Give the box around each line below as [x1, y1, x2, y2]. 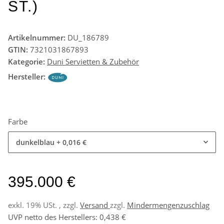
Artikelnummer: [8, 32, 67, 42]
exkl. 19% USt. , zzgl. [8, 199, 80, 210]
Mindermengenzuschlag [127, 199, 209, 210]
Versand [80, 199, 110, 210]
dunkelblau [16, 137, 54, 147]
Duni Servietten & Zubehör [47, 56, 139, 66]
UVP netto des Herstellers [8, 211, 95, 222]
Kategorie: [8, 56, 47, 66]
